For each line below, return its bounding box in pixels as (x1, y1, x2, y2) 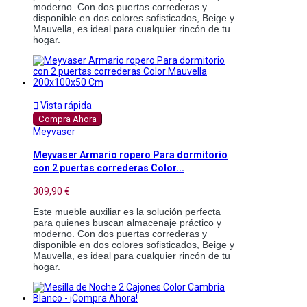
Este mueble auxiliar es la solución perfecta (33, 206, 221, 217)
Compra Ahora (38, 113, 97, 124)
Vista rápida (38, 99, 92, 111)
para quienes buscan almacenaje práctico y (33, 217, 221, 228)
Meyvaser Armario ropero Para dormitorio (33, 149, 228, 161)
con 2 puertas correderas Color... (33, 162, 184, 174)
